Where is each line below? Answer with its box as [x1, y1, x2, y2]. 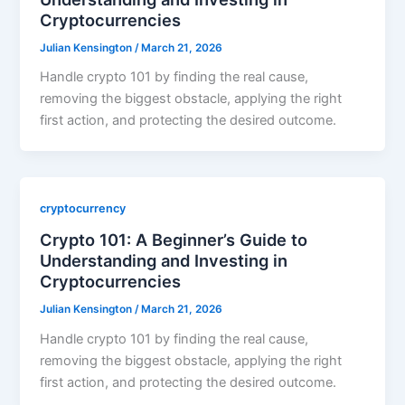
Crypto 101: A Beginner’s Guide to [40, 229, 308, 250]
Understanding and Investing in [40, 250, 288, 270]
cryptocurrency [40, 202, 127, 216]
